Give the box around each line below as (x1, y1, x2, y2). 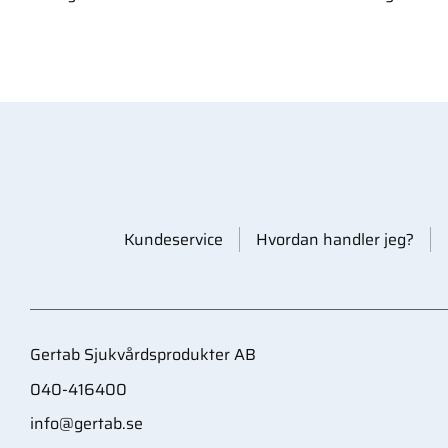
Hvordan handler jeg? (255, 227, 414, 253)
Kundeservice (123, 227, 223, 253)
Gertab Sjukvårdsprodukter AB (30, 342, 256, 368)
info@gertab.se (30, 411, 143, 437)
